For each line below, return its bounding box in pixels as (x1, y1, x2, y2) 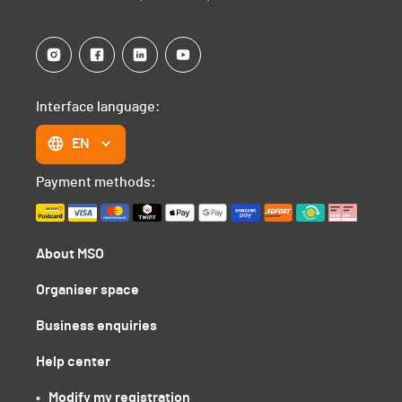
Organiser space (36, 283, 140, 297)
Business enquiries (36, 319, 158, 333)
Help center (36, 354, 111, 369)
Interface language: (36, 100, 162, 114)
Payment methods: (36, 175, 157, 189)
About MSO (36, 247, 105, 261)
